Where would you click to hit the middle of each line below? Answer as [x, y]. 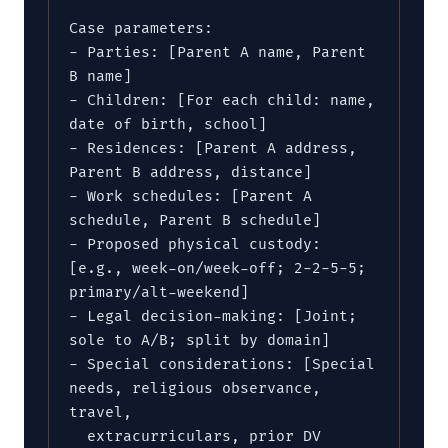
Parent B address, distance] [190, 173]
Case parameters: [141, 29]
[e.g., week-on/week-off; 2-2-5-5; [217, 269]
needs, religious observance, [195, 389]
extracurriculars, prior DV [78, 437]
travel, [100, 413]
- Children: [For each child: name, [222, 101]
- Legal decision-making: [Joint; [213, 317]
